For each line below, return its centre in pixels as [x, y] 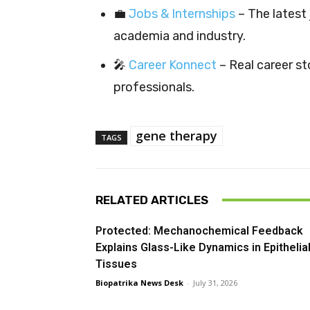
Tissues [116, 264]
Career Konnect [173, 65]
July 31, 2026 [215, 282]
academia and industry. [180, 36]
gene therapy [176, 135]
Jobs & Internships [182, 13]
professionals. [154, 87]
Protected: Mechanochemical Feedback [199, 230]
